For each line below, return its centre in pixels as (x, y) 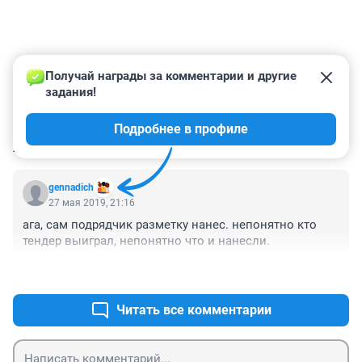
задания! (71, 93)
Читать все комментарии (194, 310)
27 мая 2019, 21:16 (92, 203)
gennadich (71, 188)
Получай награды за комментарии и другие (173, 76)
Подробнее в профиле (181, 129)
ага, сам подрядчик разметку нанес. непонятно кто (170, 225)
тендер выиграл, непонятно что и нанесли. (146, 241)
